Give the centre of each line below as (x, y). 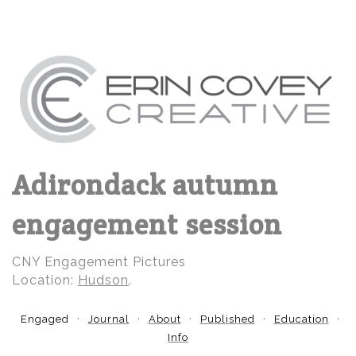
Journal (108, 319)
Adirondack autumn (145, 185)
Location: (45, 281)
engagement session (147, 225)
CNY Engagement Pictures (99, 262)
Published (227, 319)
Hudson (103, 281)
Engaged (44, 319)
